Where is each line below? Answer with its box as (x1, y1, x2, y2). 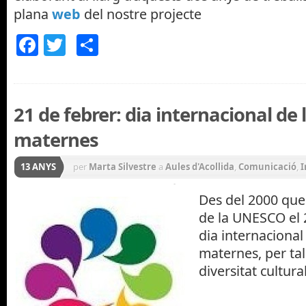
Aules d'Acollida (165, 161, 234, 173)
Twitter (66, 30, 137, 60)
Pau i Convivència (120, 182, 197, 195)
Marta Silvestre (89, 161, 156, 173)
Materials (73, 182, 115, 195)
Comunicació (238, 161, 296, 173)
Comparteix (98, 30, 218, 60)
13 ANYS (20, 161, 56, 173)
